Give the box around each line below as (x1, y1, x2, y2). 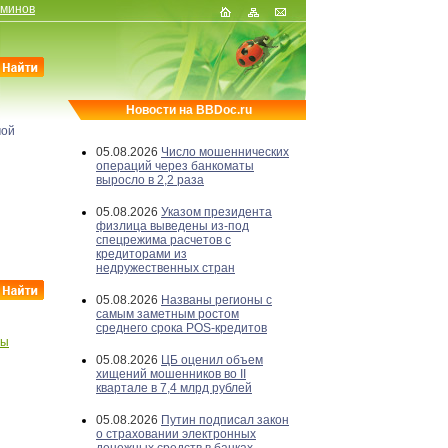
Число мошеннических (161, 145, 289, 159)
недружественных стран (96, 261, 235, 275)
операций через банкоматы (96, 159, 254, 173)
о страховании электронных (96, 427, 256, 441)
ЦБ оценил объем (161, 353, 263, 367)
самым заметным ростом (96, 307, 239, 321)
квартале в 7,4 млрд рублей (96, 381, 252, 395)
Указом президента (161, 205, 272, 219)
